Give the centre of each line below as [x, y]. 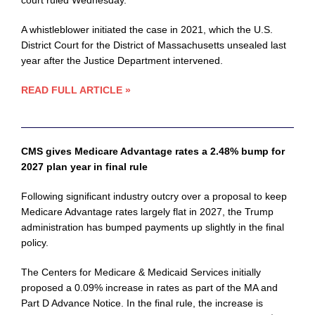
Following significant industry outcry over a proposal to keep [154, 197]
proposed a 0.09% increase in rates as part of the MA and [149, 288]
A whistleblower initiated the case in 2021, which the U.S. [147, 30]
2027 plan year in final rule [84, 167]
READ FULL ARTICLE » [76, 90]
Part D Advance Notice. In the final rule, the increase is [142, 303]
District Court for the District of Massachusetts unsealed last [154, 45]
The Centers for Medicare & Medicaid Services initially [141, 272]
